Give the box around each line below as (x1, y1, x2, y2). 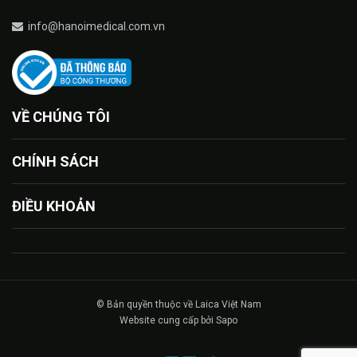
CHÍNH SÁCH (12, 153, 99, 171)
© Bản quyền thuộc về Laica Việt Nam (96, 299, 261, 311)
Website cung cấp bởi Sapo (120, 315, 237, 327)
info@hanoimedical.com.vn (28, 20, 165, 33)
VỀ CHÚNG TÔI (12, 108, 110, 126)
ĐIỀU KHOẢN (12, 198, 96, 215)
